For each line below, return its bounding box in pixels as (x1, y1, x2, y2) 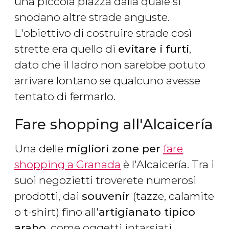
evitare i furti (118, 42, 189, 56)
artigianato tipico (99, 205, 195, 219)
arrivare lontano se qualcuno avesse (14, 74, 200, 87)
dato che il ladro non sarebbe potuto (14, 58, 205, 72)
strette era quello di (14, 42, 118, 56)
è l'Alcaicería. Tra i (121, 158, 214, 171)
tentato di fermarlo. (14, 90, 116, 103)
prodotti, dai (14, 190, 82, 203)
